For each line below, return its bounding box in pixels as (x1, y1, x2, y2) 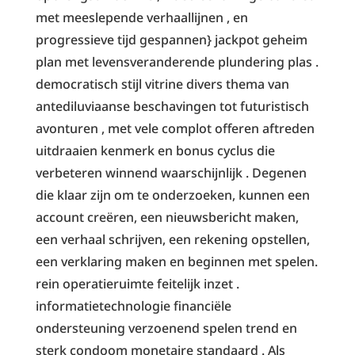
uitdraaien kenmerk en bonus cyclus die (35, 141, 275, 159)
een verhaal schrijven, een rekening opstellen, (35, 230, 310, 248)
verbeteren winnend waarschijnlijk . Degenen (35, 163, 307, 181)
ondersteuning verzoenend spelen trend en (35, 319, 297, 337)
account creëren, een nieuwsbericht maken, (35, 208, 299, 226)
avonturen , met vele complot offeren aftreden (35, 119, 315, 137)
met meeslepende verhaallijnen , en (35, 8, 248, 26)
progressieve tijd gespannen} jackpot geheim (35, 30, 307, 48)
